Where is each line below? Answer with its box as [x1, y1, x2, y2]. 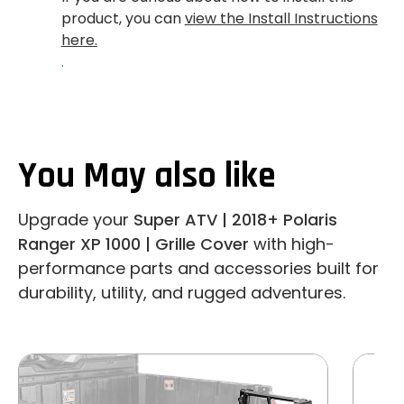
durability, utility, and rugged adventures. [18, 281, 345, 305]
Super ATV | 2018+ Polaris [133, 208, 337, 232]
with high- [249, 233, 335, 256]
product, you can [60, 7, 185, 29]
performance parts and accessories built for [18, 257, 379, 280]
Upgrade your [18, 208, 133, 232]
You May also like [18, 152, 276, 199]
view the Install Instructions [184, 7, 378, 29]
